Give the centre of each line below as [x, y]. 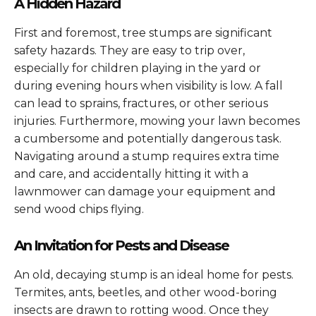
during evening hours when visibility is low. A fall [148, 85]
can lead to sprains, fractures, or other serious [141, 103]
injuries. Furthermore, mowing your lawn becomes [157, 121]
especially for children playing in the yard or [138, 68]
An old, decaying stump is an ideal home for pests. [154, 274]
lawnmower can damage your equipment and [145, 191]
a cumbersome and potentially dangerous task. [148, 138]
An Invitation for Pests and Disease [121, 245]
